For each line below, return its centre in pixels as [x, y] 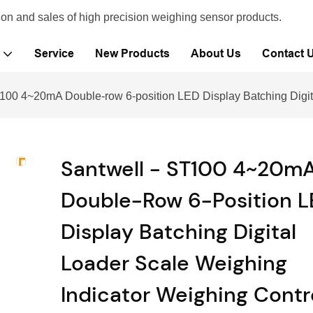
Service [54, 53]
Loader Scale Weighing [174, 263]
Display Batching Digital [179, 232]
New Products [132, 53]
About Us [216, 53]
